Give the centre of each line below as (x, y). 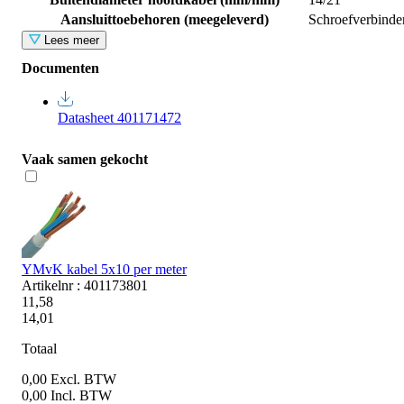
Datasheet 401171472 (119, 117)
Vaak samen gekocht (85, 159)
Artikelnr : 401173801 (85, 285)
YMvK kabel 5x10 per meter (104, 269)
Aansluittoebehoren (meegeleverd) (165, 19)
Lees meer (71, 40)
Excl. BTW (83, 379)
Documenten (60, 68)
